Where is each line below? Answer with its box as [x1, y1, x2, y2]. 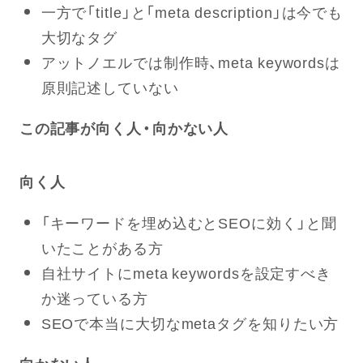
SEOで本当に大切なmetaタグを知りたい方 [41, 312, 340, 335]
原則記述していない [41, 76, 179, 99]
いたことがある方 [41, 237, 164, 259]
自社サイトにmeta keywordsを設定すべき [41, 262, 332, 284]
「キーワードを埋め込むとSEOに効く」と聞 [41, 211, 337, 234]
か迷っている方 [41, 287, 148, 310]
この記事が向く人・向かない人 [19, 117, 229, 139]
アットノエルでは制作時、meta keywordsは [41, 51, 340, 74]
